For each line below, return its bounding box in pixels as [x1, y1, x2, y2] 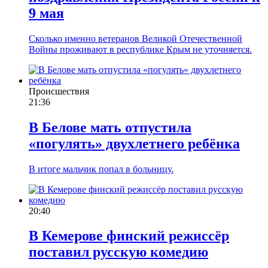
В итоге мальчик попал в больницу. [29, 163, 173, 174]
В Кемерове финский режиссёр [29, 228, 229, 244]
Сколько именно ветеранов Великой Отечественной [29, 33, 242, 44]
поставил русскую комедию [29, 244, 208, 260]
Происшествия [29, 86, 89, 96]
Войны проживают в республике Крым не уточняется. [29, 44, 252, 54]
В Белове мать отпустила [29, 119, 191, 135]
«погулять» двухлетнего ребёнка [29, 135, 240, 151]
